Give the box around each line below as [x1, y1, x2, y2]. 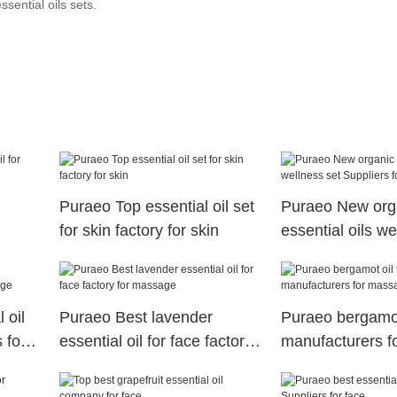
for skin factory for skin [58, 221, 219, 239]
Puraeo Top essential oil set [58, 197, 254, 215]
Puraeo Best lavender [58, 307, 213, 326]
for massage [58, 355, 147, 374]
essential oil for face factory [58, 331, 253, 350]
